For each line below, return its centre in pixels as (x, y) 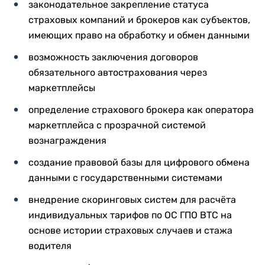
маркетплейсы (62, 88)
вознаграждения (67, 140)
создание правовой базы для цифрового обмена (139, 162)
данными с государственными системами (125, 178)
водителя (50, 246)
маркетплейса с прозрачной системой (117, 125)
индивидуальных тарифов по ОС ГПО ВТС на (130, 215)
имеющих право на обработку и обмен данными (139, 35)
